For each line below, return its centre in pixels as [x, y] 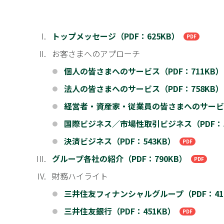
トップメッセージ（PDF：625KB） [116, 36]
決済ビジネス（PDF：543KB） [120, 141]
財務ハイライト [80, 176]
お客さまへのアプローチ [96, 53]
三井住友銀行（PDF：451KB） [120, 211]
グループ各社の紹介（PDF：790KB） [119, 158]
